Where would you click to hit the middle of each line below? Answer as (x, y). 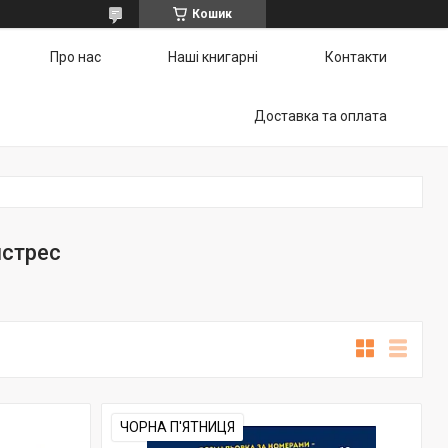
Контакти (356, 57)
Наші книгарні (213, 57)
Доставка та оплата (320, 116)
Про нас (75, 57)
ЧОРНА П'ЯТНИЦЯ (177, 427)
